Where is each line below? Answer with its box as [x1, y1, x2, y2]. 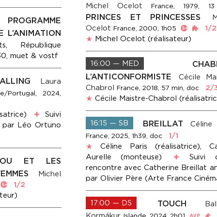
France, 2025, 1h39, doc [85, 132, 162, 140]
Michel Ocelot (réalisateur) [94, 34, 191, 44]
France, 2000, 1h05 [113, 24, 176, 32]
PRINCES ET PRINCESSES [85, 12, 210, 22]
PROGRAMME [8, 15, 61, 26]
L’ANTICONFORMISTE [85, 72, 176, 82]
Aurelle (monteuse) [85, 153, 162, 162]
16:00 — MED [90, 59, 139, 68]
